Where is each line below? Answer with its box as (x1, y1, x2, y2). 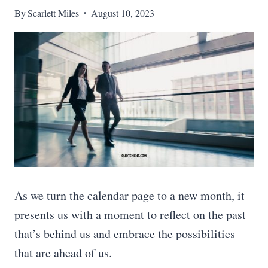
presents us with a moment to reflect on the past (14, 206, 246, 223)
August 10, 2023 (91, 7, 155, 19)
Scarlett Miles (28, 7, 80, 19)
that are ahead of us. (14, 245, 112, 261)
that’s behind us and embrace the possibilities (14, 226, 235, 242)
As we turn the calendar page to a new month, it (14, 187, 245, 203)
